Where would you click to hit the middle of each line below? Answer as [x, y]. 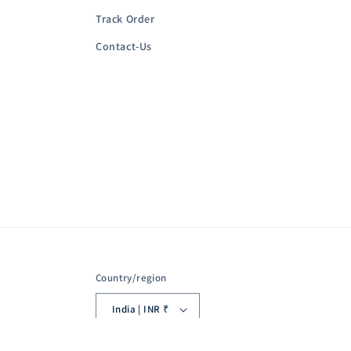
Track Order [125, 18]
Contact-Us [124, 46]
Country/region [131, 277]
